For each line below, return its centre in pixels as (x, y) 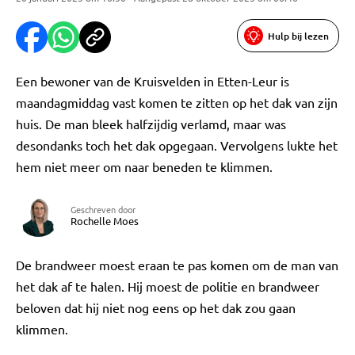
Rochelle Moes (105, 221)
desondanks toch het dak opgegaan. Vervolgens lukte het (177, 145)
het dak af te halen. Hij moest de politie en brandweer (168, 286)
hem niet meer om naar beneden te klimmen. (144, 166)
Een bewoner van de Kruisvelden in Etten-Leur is (153, 81)
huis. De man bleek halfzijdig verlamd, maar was (151, 124)
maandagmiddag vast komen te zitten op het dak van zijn (177, 102)
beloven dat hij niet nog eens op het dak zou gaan (156, 307)
